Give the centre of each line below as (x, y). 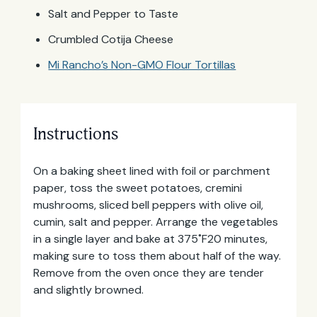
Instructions (75, 134)
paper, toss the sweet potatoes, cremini (137, 188)
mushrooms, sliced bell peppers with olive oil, (148, 205)
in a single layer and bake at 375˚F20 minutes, (150, 239)
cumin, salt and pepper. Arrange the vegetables (155, 222)
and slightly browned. (88, 290)
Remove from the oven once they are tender (148, 273)
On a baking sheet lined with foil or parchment (151, 171)
